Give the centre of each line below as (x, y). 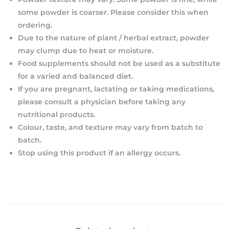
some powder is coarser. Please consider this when (113, 12)
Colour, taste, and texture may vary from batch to (110, 127)
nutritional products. (56, 114)
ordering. (35, 25)
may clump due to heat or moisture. (86, 50)
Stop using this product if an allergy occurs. (99, 153)
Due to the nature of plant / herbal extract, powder (113, 38)
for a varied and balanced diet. (75, 76)
